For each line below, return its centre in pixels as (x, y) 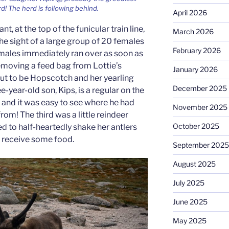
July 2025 (188, 182)
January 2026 (195, 69)
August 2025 (194, 164)
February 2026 (197, 50)
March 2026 (193, 31)
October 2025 (196, 126)
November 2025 (200, 107)
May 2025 (189, 220)
